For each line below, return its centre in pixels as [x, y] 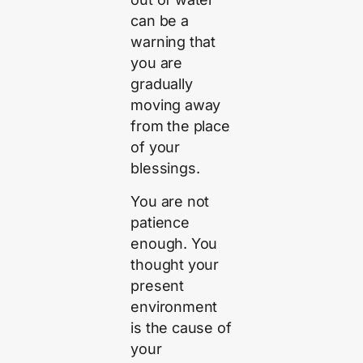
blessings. [165, 169]
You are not [170, 201]
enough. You [174, 243]
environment [174, 306]
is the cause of [181, 327]
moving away [176, 105]
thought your [175, 264]
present [158, 285]
